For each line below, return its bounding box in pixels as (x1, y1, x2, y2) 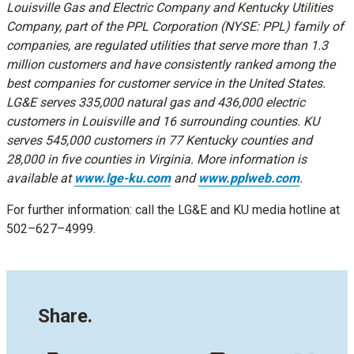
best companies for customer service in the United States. (6, 76, 326, 91)
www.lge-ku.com (74, 171, 171, 186)
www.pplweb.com (198, 171, 299, 186)
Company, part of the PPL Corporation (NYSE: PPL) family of (6, 19, 344, 34)
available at (6, 171, 74, 186)
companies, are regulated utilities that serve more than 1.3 (6, 38, 328, 53)
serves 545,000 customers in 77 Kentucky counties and (6, 133, 312, 148)
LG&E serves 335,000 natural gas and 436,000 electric (6, 95, 305, 110)
